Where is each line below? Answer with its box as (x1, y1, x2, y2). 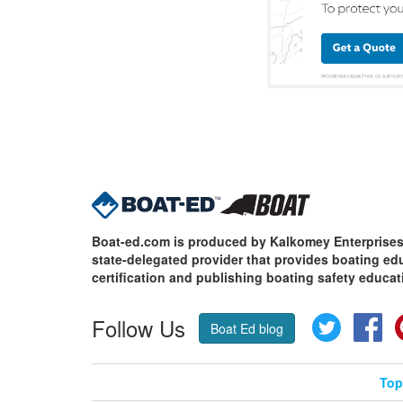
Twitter (341, 312, 382, 331)
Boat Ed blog (210, 318, 283, 337)
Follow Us (92, 311, 185, 344)
